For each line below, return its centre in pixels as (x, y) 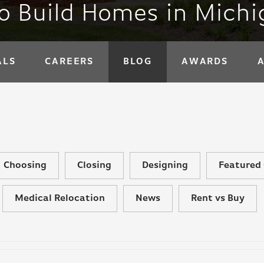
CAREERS (69, 62)
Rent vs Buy (218, 199)
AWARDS (205, 62)
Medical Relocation (60, 199)
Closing (94, 166)
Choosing (25, 166)
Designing (165, 166)
